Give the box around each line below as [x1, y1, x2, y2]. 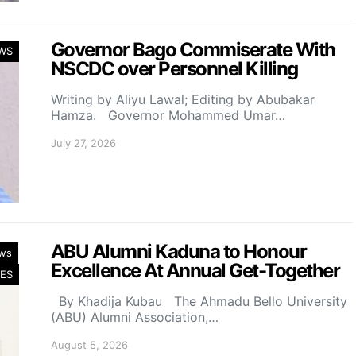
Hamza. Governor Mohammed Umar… [51, 107, 285, 123]
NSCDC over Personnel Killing [51, 57, 298, 80]
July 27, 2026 [51, 137, 116, 149]
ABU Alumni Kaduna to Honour [51, 240, 307, 263]
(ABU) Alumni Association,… [51, 309, 219, 325]
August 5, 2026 [51, 339, 128, 351]
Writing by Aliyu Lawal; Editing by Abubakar [51, 91, 315, 107]
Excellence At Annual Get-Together [51, 259, 340, 282]
